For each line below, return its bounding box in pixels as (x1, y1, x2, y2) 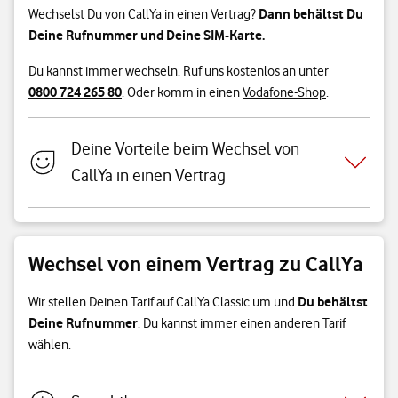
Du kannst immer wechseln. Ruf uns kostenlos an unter (28, 63, 329, 79)
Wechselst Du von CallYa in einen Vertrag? (28, 6, 259, 22)
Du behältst (298, 293, 368, 310)
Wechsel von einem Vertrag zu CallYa (28, 251, 363, 276)
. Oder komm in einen (122, 84, 243, 100)
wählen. (28, 337, 71, 353)
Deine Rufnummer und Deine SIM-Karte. (28, 27, 265, 44)
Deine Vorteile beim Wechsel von (71, 139, 299, 159)
